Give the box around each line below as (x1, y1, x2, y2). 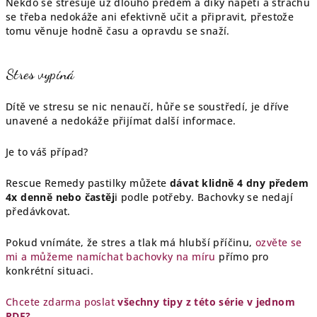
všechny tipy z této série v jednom (117, 295, 296, 309)
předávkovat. (6, 204, 71, 218)
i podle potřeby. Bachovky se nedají (115, 190, 293, 204)
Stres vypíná (6, 66, 75, 83)
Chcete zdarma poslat (6, 295, 118, 309)
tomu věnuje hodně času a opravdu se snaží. (6, 24, 230, 38)
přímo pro (215, 250, 269, 263)
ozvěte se (255, 236, 302, 249)
